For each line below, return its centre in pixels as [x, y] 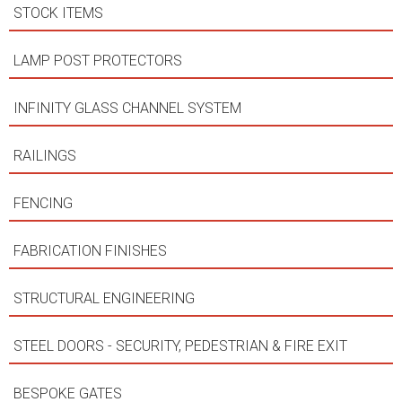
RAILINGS [47, 156]
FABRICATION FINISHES [92, 251]
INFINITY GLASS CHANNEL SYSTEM [129, 109]
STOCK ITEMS [60, 13]
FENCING [45, 204]
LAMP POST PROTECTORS [100, 61]
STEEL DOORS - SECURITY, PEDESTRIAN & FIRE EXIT [182, 346]
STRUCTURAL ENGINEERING [106, 299]
